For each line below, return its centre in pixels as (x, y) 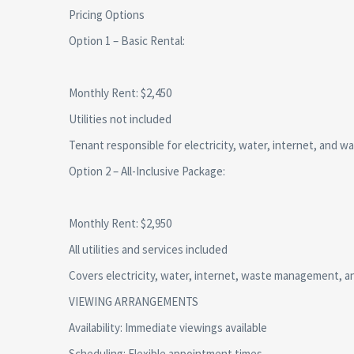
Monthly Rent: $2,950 (120, 223)
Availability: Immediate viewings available (168, 328)
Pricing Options (107, 15)
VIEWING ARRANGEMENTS (134, 301)
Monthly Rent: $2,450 (120, 93)
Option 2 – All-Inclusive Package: (147, 171)
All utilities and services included (148, 249)
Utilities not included (120, 119)
